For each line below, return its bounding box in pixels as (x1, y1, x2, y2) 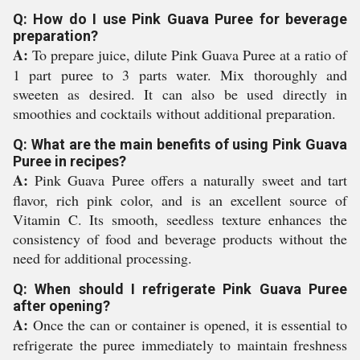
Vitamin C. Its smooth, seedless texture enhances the (13, 210, 347, 229)
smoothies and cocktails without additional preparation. (13, 104, 336, 123)
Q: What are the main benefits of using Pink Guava (13, 136, 347, 153)
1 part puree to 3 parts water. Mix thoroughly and (13, 65, 347, 84)
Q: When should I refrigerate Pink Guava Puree (13, 280, 347, 297)
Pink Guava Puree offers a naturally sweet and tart (28, 170, 347, 190)
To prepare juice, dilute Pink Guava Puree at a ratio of (28, 45, 347, 64)
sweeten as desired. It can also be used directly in (13, 84, 347, 104)
